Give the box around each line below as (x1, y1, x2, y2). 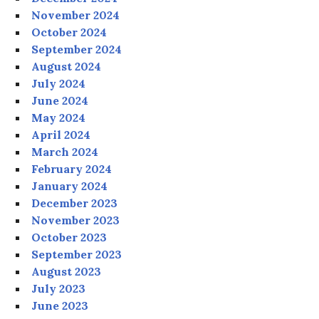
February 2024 (31, 162, 113, 177)
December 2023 (31, 196, 118, 211)
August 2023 (31, 264, 102, 279)
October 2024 (31, 25, 108, 40)
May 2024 (31, 110, 86, 125)
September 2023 (31, 247, 122, 262)
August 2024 (31, 59, 102, 74)
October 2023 (31, 230, 108, 245)
